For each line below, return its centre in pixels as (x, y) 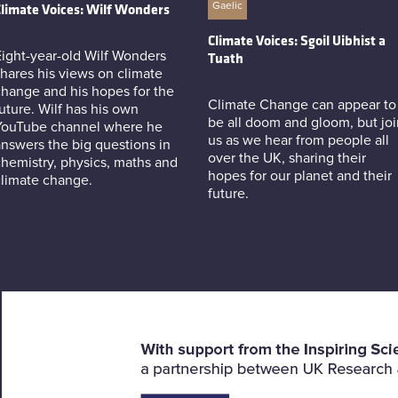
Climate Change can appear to (302, 104)
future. (228, 193)
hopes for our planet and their (300, 175)
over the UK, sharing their (287, 158)
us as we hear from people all (298, 140)
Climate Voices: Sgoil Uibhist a (297, 41)
